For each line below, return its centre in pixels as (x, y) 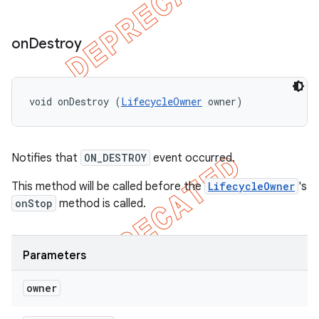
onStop (34, 203)
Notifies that (46, 158)
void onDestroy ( (75, 101)
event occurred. (193, 158)
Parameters (54, 256)
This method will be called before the (108, 187)
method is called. (101, 204)
